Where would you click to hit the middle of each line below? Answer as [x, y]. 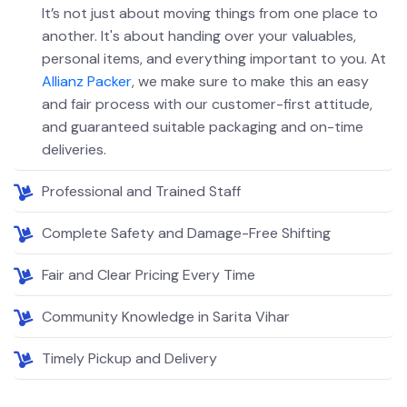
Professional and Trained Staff [141, 191]
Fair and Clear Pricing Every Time [149, 274]
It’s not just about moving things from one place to [210, 13]
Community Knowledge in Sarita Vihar [166, 316]
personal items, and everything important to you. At [214, 58]
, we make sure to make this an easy [250, 81]
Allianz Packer [87, 81]
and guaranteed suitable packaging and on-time [203, 126]
